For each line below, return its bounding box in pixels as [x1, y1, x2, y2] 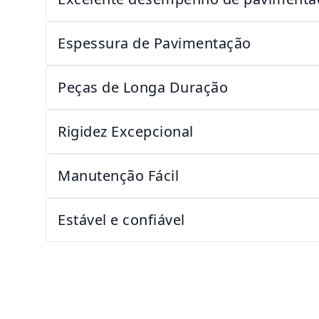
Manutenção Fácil [58, 166, 179, 185]
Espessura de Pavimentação [58, 33, 251, 53]
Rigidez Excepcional [58, 122, 194, 141]
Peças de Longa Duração [58, 78, 228, 97]
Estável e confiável [58, 210, 185, 229]
